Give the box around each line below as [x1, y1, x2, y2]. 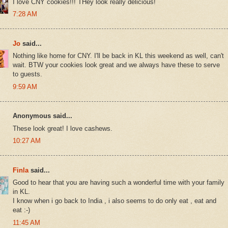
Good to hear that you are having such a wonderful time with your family [13, 179, 224, 187]
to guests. [13, 70, 42, 78]
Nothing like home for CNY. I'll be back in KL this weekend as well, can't [13, 52, 224, 60]
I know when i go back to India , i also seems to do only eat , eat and [13, 197, 216, 205]
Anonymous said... [13, 112, 72, 120]
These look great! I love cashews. [13, 124, 112, 132]
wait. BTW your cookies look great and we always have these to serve [13, 61, 220, 69]
